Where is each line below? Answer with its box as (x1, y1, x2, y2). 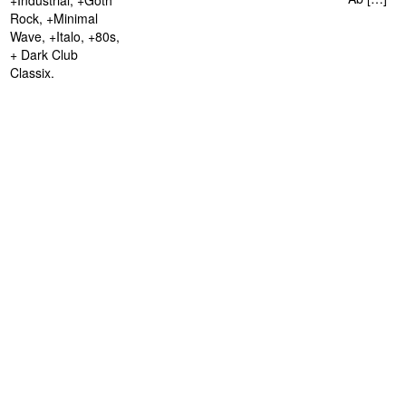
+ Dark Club (10, 45, 78, 64)
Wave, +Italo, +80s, (10, 27, 120, 46)
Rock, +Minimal (10, 9, 98, 28)
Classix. (10, 63, 54, 82)
